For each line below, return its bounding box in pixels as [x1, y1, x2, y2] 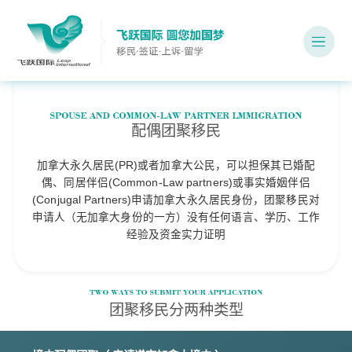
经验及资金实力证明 [126, 228, 226, 240]
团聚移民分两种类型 [108, 302, 244, 319]
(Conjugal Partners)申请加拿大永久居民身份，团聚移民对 [32, 193, 320, 206]
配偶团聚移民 [131, 123, 221, 140]
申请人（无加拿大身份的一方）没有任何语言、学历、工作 [31, 211, 321, 223]
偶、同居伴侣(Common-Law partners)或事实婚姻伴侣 [42, 176, 310, 189]
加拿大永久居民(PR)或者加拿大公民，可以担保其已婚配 [37, 159, 315, 171]
